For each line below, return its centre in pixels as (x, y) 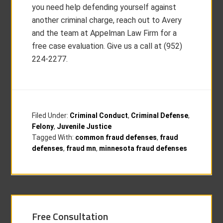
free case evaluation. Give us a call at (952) (107, 46)
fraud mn (81, 148)
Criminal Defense (160, 115)
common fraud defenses (116, 137)
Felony (43, 126)
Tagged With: (54, 137)
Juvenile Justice (84, 126)
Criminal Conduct (99, 115)
